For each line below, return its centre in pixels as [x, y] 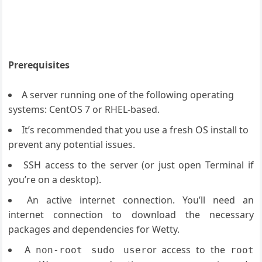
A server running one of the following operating [128, 95]
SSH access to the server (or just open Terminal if [139, 165]
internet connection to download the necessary [131, 215]
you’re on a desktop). [55, 180]
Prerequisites [39, 65]
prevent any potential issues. [72, 144]
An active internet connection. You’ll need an [140, 200]
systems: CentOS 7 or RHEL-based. [84, 109]
